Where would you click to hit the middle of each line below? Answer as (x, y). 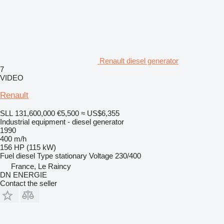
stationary (71, 155)
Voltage (101, 155)
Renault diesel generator (139, 60)
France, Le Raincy (41, 166)
